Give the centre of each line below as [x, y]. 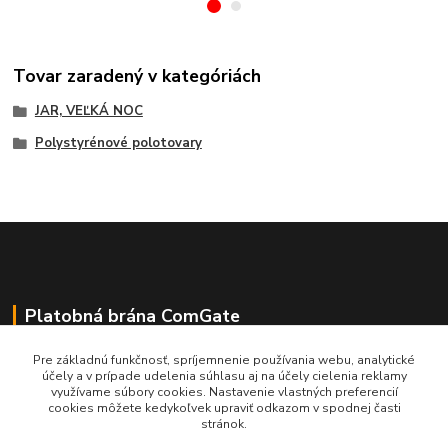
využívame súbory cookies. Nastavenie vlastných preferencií [224, 392]
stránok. [224, 424]
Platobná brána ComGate [132, 315]
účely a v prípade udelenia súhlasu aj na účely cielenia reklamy [224, 376]
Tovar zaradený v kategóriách [137, 76]
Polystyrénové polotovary [118, 143]
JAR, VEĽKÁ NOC [88, 111]
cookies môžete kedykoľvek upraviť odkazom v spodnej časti [224, 408]
